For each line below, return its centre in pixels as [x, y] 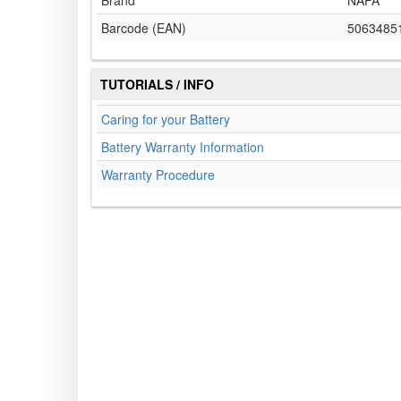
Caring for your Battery [166, 119]
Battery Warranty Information [183, 147]
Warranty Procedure [158, 175]
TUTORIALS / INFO [157, 85]
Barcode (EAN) [144, 28]
